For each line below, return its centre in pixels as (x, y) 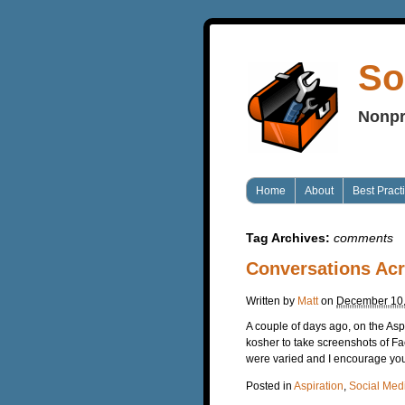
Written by (272, 301)
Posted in (270, 386)
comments (363, 237)
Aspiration (319, 386)
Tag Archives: (290, 237)
